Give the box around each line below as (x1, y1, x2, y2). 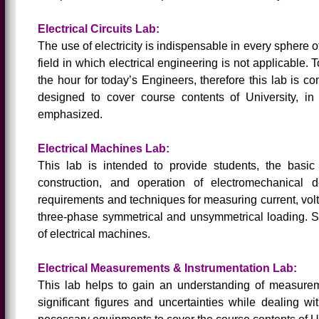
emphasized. (38, 108, 103, 120)
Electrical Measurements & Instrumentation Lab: (38, 261, 298, 274)
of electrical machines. (38, 227, 151, 240)
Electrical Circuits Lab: (38, 22, 160, 35)
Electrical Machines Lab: (38, 142, 170, 155)
